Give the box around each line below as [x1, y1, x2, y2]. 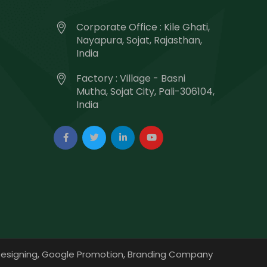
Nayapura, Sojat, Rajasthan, [76, 33, 202, 47]
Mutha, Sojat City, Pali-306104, [76, 85, 215, 98]
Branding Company [128, 248, 213, 260]
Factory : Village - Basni [76, 72, 185, 85]
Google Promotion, [42, 248, 125, 260]
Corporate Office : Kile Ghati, [76, 20, 210, 34]
